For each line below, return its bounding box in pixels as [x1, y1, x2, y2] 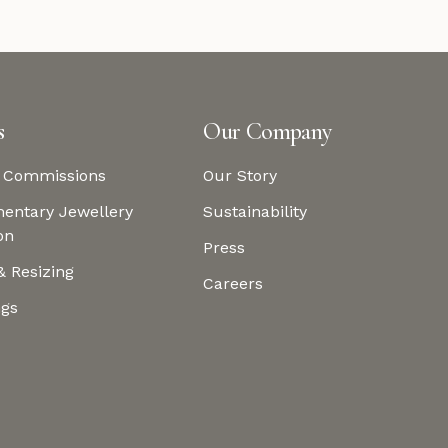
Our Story [203, 166, 278, 185]
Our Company [203, 117, 332, 146]
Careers [203, 274, 264, 293]
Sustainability [203, 202, 308, 221]
